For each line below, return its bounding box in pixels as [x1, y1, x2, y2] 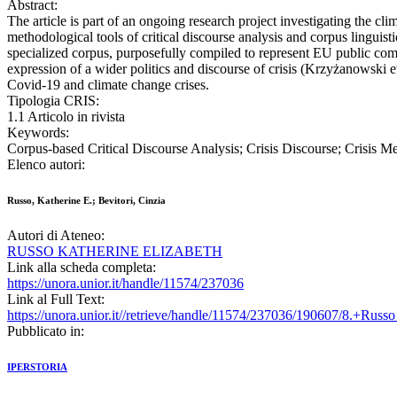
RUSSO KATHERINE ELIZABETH [7, 244, 222, 260]
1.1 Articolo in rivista [7, 109, 125, 125]
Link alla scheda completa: [7, 260, 156, 276]
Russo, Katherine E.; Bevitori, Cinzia [7, 195, 166, 206]
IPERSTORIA [7, 362, 67, 373]
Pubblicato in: [7, 323, 84, 339]
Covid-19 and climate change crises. [7, 77, 209, 93]
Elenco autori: [7, 157, 85, 173]
